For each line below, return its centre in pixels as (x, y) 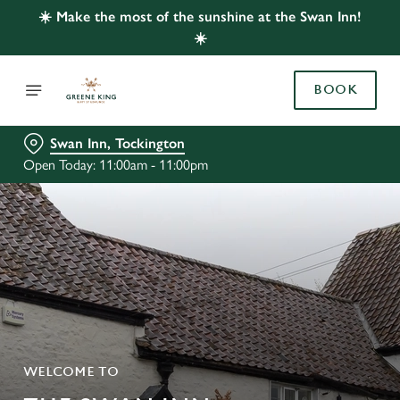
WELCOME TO (71, 372)
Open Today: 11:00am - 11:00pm (116, 165)
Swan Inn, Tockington (117, 143)
